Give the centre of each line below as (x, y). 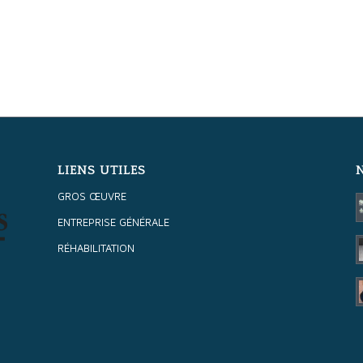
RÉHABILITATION (96, 248)
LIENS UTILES (102, 171)
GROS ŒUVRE (92, 196)
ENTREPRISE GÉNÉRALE (114, 222)
